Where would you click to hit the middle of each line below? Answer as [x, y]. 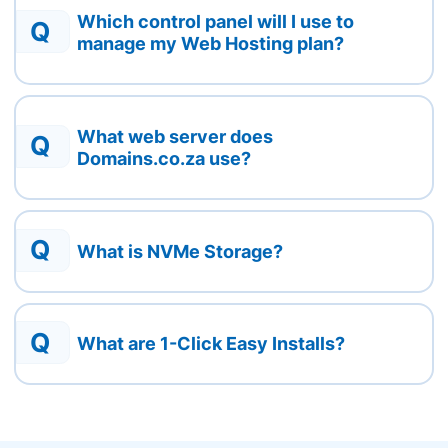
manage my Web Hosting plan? [211, 44]
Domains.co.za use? [164, 158]
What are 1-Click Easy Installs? [211, 344]
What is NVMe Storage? [180, 251]
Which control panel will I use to [216, 22]
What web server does [175, 136]
